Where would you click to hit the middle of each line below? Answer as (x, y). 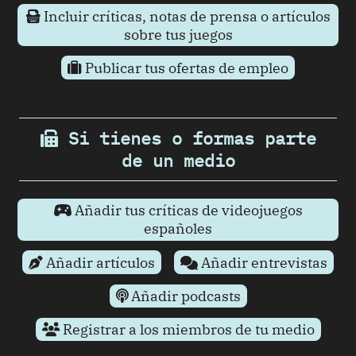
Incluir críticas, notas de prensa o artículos (185, 16)
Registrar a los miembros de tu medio (187, 329)
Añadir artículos (99, 262)
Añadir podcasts (184, 296)
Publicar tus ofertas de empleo (185, 68)
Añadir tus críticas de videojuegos (187, 211)
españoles (178, 229)
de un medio (178, 161)
